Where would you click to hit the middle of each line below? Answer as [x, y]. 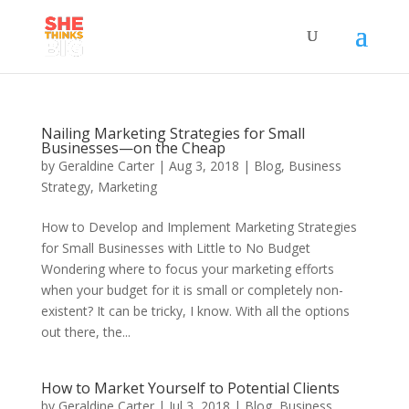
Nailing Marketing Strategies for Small [173, 133]
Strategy [65, 187]
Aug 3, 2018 [204, 166]
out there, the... [85, 332]
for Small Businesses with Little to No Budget [175, 248]
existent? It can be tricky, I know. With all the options [195, 311]
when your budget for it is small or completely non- [192, 290]
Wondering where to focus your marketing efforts [187, 269]
